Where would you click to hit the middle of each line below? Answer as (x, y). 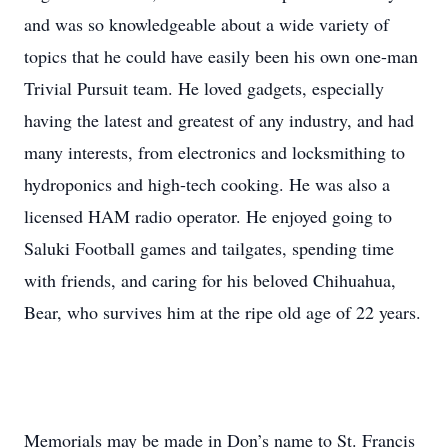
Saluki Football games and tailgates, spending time (209, 248)
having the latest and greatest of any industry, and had (219, 120)
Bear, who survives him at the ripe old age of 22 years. (222, 312)
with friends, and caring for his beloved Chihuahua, (210, 280)
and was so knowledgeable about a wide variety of (206, 24)
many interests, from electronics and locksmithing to (214, 152)
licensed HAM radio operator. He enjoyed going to (208, 216)
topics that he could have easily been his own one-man (221, 56)
